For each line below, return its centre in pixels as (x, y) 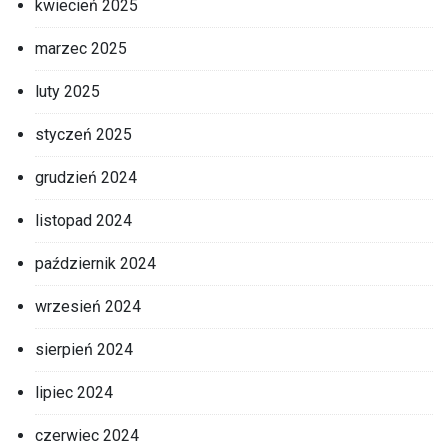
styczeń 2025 (83, 134)
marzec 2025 (81, 48)
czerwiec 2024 (87, 435)
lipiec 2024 (74, 392)
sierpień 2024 (84, 349)
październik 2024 (95, 263)
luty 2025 (67, 91)
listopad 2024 (83, 220)
